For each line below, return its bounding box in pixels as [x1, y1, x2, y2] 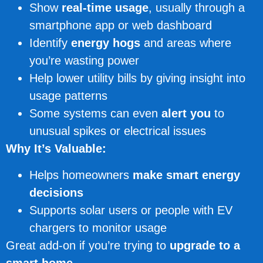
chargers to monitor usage [29, 221, 167, 234]
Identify [29, 36, 71, 50]
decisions [29, 186, 83, 199]
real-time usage [62, 1, 149, 15]
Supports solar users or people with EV [29, 203, 232, 217]
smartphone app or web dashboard [29, 19, 212, 32]
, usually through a [149, 1, 245, 15]
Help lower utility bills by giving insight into [29, 72, 245, 85]
